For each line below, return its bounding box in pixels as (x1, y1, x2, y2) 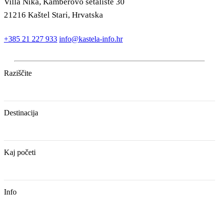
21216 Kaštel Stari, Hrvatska (4, 10, 103, 20)
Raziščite (4, 68, 32, 77)
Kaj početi (4, 148, 36, 156)
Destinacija (4, 108, 38, 117)
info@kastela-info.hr (59, 34, 123, 43)
